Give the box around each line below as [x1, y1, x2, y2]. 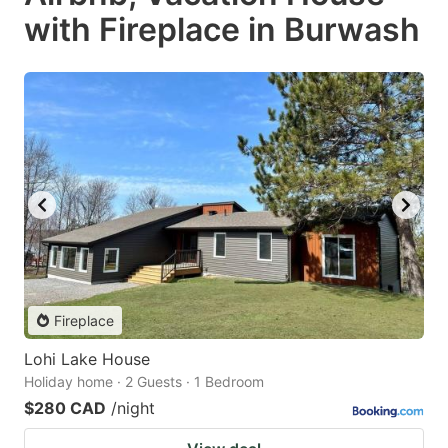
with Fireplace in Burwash [24, 10, 420, 50]
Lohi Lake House [24, 348, 150, 369]
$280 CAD [24, 397, 106, 418]
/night [111, 397, 155, 418]
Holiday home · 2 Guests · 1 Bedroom [24, 372, 264, 390]
